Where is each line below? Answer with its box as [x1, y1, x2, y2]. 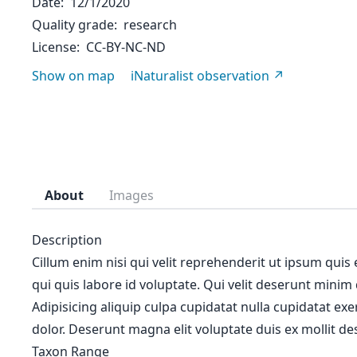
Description [32, 231, 102, 249]
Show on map [32, 67, 115, 84]
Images [109, 186, 154, 204]
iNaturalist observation [131, 67, 269, 84]
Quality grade [32, 16, 114, 33]
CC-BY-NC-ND [86, 38, 166, 56]
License [32, 38, 76, 56]
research [124, 16, 177, 33]
